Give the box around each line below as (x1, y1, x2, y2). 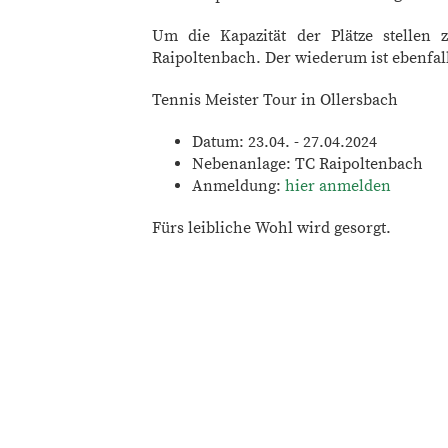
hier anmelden (285, 175, 391, 196)
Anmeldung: (192, 175, 285, 196)
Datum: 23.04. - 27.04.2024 (192, 131, 377, 152)
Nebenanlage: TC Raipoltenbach (192, 153, 423, 174)
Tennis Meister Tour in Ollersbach (152, 89, 398, 110)
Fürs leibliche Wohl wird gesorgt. (152, 217, 391, 238)
